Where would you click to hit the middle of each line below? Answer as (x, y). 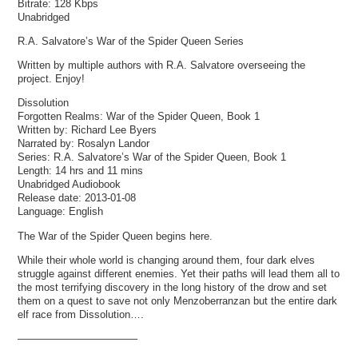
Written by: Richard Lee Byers (88, 130)
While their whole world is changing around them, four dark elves (167, 260)
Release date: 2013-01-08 (77, 198)
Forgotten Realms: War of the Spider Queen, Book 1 (139, 117)
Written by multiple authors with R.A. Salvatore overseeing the (162, 66)
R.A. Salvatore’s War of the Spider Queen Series (131, 41)
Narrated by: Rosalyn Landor (84, 144)
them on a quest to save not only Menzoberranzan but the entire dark (178, 300)
